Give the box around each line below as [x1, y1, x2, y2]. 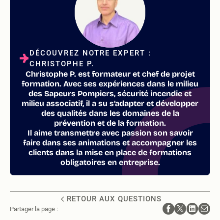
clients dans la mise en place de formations [28, 148, 192, 157]
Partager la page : [10, 205, 58, 213]
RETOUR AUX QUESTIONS [66, 194, 162, 203]
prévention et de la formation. [54, 118, 166, 128]
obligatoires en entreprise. [60, 158, 160, 167]
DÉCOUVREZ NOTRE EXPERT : [29, 49, 151, 57]
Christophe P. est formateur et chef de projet [25, 69, 195, 79]
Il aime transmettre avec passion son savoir [27, 128, 193, 137]
